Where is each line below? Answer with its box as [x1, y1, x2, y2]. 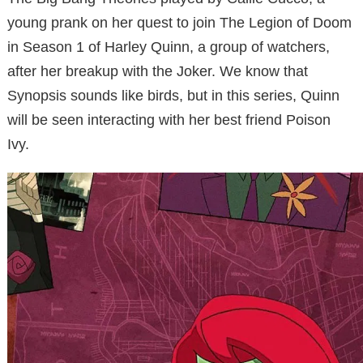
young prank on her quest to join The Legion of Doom [7, 14, 352, 31]
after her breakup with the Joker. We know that [7, 62, 308, 79]
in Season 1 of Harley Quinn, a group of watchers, [7, 38, 330, 55]
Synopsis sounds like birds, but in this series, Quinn [7, 87, 340, 104]
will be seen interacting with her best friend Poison [7, 111, 331, 128]
